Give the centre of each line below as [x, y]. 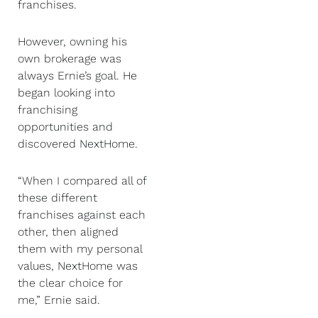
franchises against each [82, 215]
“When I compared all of [82, 181]
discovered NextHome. [79, 144]
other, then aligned [68, 232]
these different [57, 198]
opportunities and [65, 127]
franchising [48, 110]
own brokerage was [70, 59]
